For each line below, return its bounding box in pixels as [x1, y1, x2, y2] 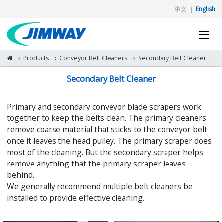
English [196, 4, 215, 13]
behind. [7, 169, 36, 180]
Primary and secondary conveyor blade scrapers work [7, 101, 201, 112]
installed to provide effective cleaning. [7, 192, 144, 203]
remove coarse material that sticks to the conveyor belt [7, 124, 207, 135]
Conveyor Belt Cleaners [59, 54, 127, 62]
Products [23, 54, 49, 62]
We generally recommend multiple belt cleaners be [7, 181, 193, 192]
